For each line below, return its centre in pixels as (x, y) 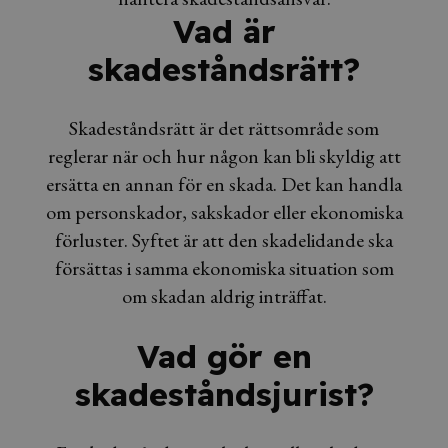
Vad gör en (224, 355)
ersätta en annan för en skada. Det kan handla (224, 184)
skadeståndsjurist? (224, 393)
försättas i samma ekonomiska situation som (224, 268)
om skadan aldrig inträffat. (224, 296)
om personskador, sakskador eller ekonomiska (224, 212)
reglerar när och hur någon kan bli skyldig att (224, 156)
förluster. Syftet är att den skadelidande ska (224, 240)
